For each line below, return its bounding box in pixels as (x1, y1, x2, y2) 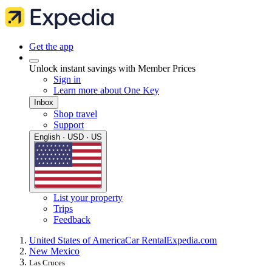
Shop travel (53, 109, 97, 119)
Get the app (29, 41, 73, 52)
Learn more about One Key (53, 85, 159, 95)
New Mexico (29, 246, 80, 257)
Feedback (53, 214, 90, 225)
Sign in (53, 74, 81, 84)
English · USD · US (34, 132, 102, 141)
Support (53, 120, 84, 130)
